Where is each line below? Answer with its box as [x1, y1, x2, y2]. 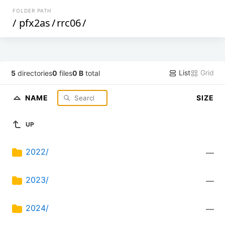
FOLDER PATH [13, 8, 52, 14]
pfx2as [19, 16, 51, 30]
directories [16, 68, 53, 77]
